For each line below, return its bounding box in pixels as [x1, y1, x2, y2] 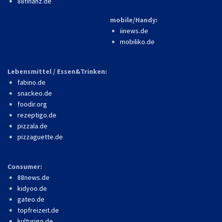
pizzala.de [17, 121, 48, 130]
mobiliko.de [120, 37, 155, 46]
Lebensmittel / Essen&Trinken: [7, 66, 107, 76]
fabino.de [17, 77, 46, 87]
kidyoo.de [17, 183, 47, 193]
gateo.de [17, 194, 45, 204]
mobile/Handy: [110, 15, 158, 24]
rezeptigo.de [17, 110, 56, 119]
